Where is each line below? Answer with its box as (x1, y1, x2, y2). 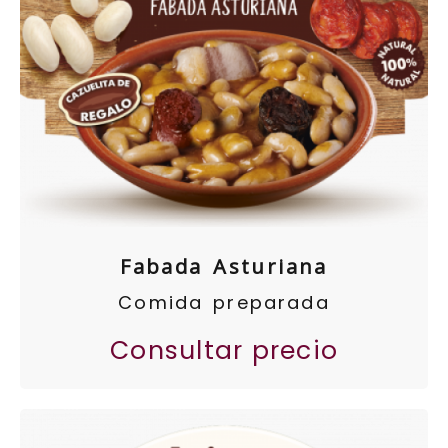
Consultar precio (110, 332, 338, 368)
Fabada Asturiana (120, 253, 328, 280)
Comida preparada (118, 290, 330, 315)
